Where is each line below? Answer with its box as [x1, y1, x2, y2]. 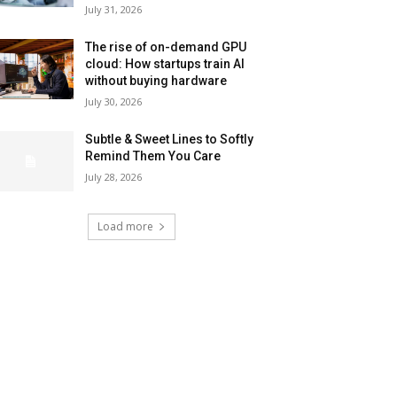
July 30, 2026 [85, 94, 143, 108]
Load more [97, 218, 153, 234]
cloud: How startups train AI [85, 56, 245, 71]
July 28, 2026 [85, 169, 143, 183]
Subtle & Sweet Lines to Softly [85, 131, 254, 146]
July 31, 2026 [85, 2, 143, 16]
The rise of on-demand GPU [85, 39, 247, 54]
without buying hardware [85, 73, 228, 88]
